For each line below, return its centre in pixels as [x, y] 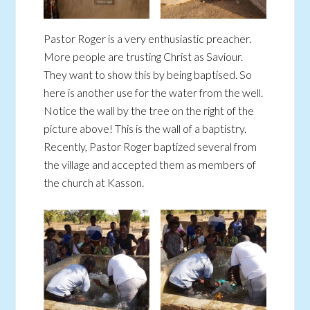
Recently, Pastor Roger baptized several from [151, 146]
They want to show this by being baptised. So [148, 74]
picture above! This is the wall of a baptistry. [145, 128]
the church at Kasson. [94, 182]
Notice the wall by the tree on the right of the [149, 110]
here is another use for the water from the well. [154, 92]
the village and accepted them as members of [150, 164]
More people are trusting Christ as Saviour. [144, 56]
